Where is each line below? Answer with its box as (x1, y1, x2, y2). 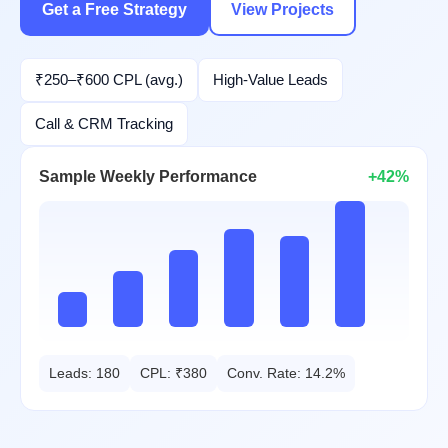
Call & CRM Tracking (35, 114, 173, 132)
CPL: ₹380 (140, 364, 207, 381)
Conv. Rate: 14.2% (227, 364, 345, 381)
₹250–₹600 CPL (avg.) (35, 70, 183, 88)
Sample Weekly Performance (39, 167, 257, 185)
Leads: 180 (49, 364, 120, 381)
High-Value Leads (213, 70, 328, 88)
